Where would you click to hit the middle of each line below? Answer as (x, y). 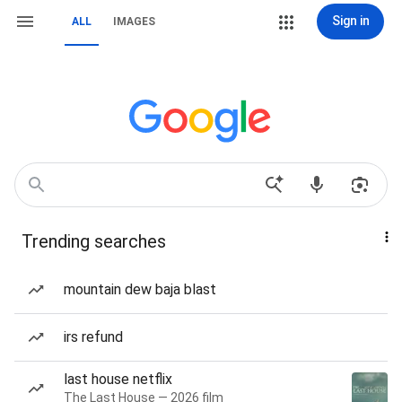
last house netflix (118, 379)
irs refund (93, 337)
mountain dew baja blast (140, 289)
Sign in (350, 21)
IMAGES (134, 22)
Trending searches (94, 241)
